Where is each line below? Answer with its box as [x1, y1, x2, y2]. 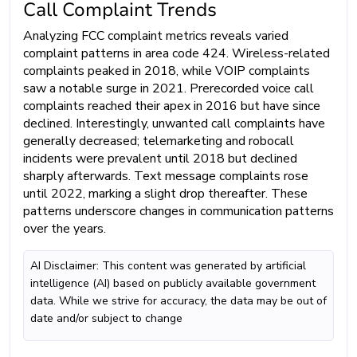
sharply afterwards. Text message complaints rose [23, 167, 308, 185]
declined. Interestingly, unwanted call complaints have [23, 114, 325, 132]
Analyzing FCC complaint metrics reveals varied [23, 26, 288, 45]
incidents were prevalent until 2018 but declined [23, 149, 297, 167]
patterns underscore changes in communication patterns [23, 202, 334, 220]
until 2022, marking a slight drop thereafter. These [23, 184, 308, 202]
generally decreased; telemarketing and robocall [23, 131, 294, 150]
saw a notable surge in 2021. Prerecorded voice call [23, 79, 314, 97]
